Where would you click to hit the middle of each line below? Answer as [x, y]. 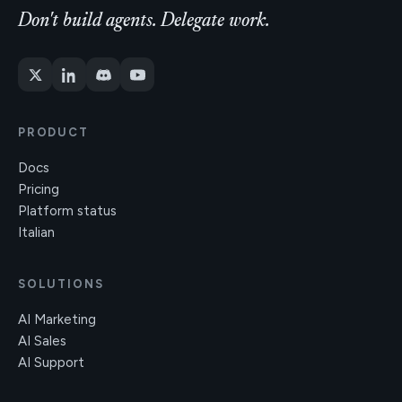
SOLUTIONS [61, 284]
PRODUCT [53, 132]
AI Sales [42, 341]
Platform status [67, 211]
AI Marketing [57, 319]
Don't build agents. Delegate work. [144, 22]
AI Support [51, 363]
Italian [36, 232]
